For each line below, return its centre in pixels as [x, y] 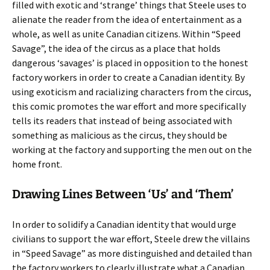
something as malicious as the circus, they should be [120, 135]
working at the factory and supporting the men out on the [132, 149]
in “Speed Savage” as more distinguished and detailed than [132, 253]
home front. [37, 164]
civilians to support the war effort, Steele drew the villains [131, 239]
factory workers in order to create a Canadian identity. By [128, 77]
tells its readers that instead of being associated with [122, 121]
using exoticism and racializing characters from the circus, [132, 92]
